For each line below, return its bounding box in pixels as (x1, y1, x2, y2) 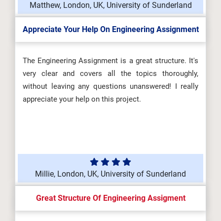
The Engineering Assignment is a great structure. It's (23, 56, 198, 65)
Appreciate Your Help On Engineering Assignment (22, 25, 199, 34)
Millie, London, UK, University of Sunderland (35, 169, 186, 179)
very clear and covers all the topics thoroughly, (23, 69, 198, 78)
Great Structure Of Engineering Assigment (36, 193, 185, 203)
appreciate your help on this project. (23, 95, 141, 104)
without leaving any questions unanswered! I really (23, 82, 198, 91)
